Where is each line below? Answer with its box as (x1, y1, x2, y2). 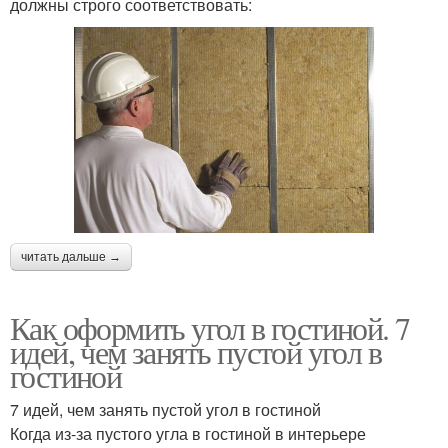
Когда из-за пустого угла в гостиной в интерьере (10, 421, 366, 445)
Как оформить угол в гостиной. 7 (10, 305, 410, 349)
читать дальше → (21, 249, 121, 264)
